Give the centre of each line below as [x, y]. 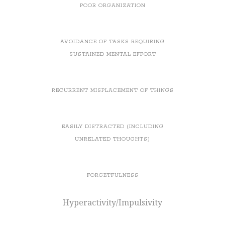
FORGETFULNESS [113, 175]
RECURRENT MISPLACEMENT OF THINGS [113, 90]
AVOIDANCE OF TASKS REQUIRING [113, 41]
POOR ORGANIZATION [113, 5]
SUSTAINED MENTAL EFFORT [113, 54]
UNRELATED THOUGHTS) [113, 139]
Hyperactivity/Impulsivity [113, 202]
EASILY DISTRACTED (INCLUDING [113, 126]
